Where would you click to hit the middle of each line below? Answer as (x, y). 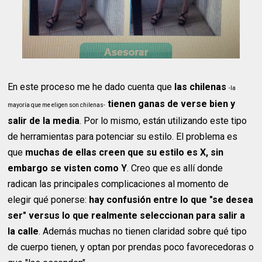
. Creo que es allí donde (175, 168)
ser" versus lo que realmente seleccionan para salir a (127, 215)
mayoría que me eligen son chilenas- (57, 105)
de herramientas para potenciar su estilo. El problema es (123, 136)
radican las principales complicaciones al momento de (118, 184)
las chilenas (201, 87)
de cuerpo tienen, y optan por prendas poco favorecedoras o (131, 247)
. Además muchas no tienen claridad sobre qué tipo (143, 231)
